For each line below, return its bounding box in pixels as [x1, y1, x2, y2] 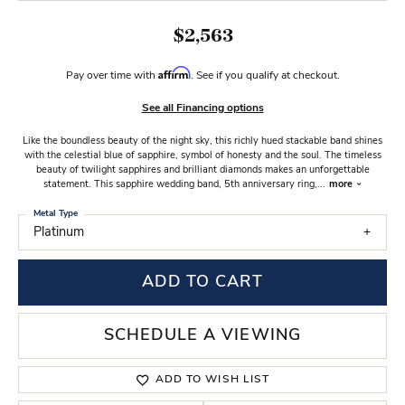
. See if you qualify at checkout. [190, 71, 340, 81]
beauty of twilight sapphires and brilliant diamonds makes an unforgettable [35, 165, 370, 175]
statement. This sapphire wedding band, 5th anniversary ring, [42, 180, 317, 190]
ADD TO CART [142, 273, 263, 291]
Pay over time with [65, 71, 158, 81]
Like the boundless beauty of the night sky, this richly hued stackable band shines [23, 137, 382, 146]
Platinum [33, 226, 84, 240]
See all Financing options [141, 103, 264, 114]
